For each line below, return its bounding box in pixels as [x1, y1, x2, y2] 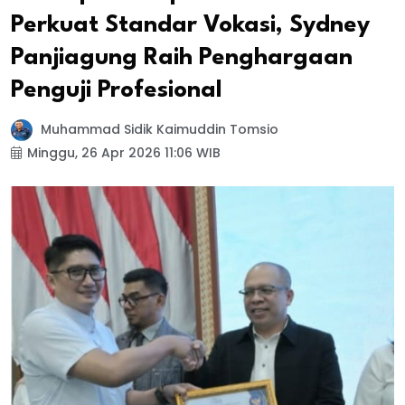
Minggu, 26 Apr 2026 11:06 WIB [27, 144, 221, 163]
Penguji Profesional [11, 78, 222, 102]
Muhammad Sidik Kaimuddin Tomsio [37, 120, 278, 139]
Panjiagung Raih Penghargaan [11, 45, 353, 70]
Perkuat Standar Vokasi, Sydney [11, 13, 370, 37]
